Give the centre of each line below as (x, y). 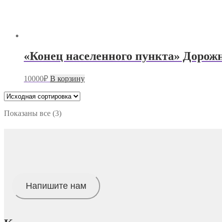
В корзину (67, 79)
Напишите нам (56, 186)
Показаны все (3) (33, 113)
